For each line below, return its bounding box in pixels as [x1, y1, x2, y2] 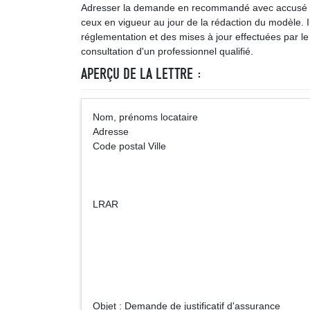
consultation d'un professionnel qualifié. [81, 46, 253, 57]
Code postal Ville [93, 140, 166, 152]
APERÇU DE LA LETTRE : [81, 64, 202, 83]
